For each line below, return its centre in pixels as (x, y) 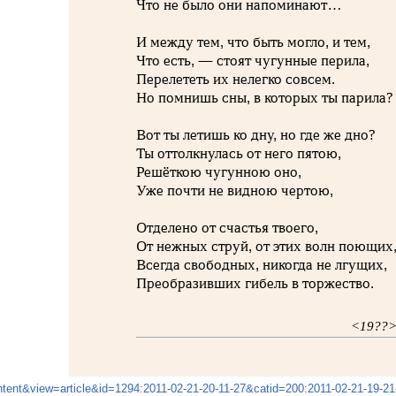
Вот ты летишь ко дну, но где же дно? (256, 135)
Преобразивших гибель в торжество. (255, 284)
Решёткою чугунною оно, (219, 172)
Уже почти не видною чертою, (235, 191)
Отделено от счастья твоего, (228, 228)
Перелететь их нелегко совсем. (236, 80)
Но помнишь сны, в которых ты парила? (265, 98)
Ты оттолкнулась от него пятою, (239, 154)
